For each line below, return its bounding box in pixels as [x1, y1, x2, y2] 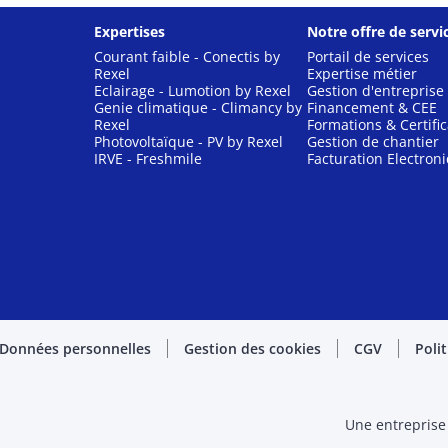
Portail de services [306, 47, 429, 66]
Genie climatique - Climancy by [94, 98, 302, 117]
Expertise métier [306, 64, 417, 83]
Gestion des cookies [184, 338, 321, 358]
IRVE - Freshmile [94, 149, 202, 168]
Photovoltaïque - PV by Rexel [94, 132, 283, 151]
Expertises [94, 22, 165, 41]
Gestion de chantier [306, 132, 439, 151]
